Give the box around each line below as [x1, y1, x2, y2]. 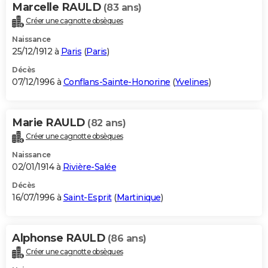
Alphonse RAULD [12, 231, 108, 245]
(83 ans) [103, 2, 142, 14]
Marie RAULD [12, 116, 87, 130]
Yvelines [175, 77, 209, 88]
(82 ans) [87, 117, 126, 129]
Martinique [116, 191, 161, 203]
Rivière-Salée [62, 161, 116, 172]
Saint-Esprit [63, 191, 112, 203]
